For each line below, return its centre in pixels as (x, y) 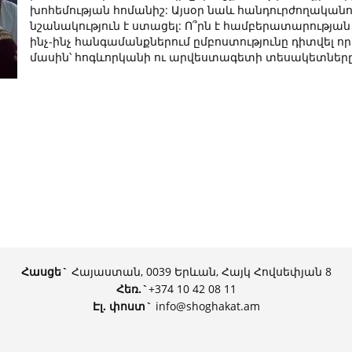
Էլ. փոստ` (122, 306)
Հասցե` (44, 271)
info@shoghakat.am (206, 306)
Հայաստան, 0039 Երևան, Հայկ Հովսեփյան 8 (200, 271)
